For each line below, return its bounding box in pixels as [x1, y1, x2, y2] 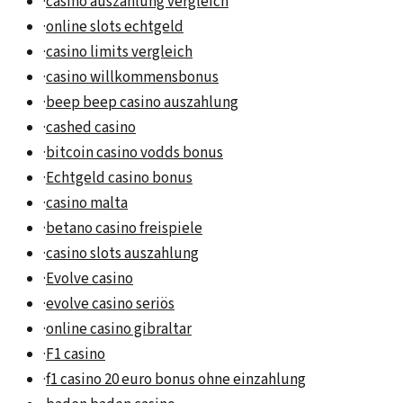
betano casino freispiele [46, 218, 202, 240]
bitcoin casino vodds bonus [46, 142, 223, 165]
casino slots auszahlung [46, 243, 199, 265]
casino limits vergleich [46, 41, 193, 64]
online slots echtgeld [46, 16, 184, 39]
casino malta [46, 193, 128, 215]
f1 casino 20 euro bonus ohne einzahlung [46, 369, 306, 391]
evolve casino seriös [46, 293, 175, 316]
